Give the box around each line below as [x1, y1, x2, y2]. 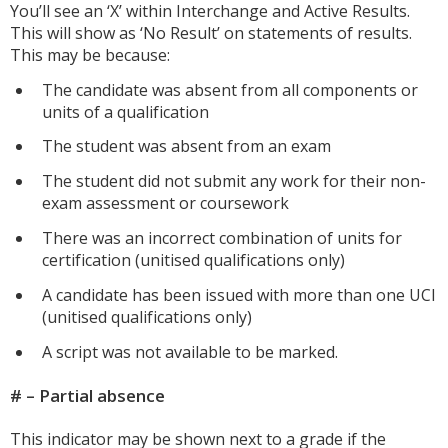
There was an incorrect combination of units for [42, 227, 402, 250]
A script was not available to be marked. [42, 340, 338, 363]
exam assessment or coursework [42, 192, 289, 215]
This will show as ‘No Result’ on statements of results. [10, 21, 412, 44]
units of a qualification [42, 100, 209, 123]
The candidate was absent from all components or [42, 78, 418, 101]
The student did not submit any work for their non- [42, 170, 426, 193]
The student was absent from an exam [42, 135, 331, 158]
